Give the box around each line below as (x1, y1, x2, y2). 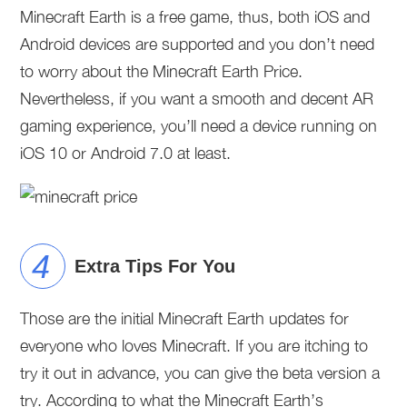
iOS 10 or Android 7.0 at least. (20, 144, 232, 163)
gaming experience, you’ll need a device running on (20, 116, 378, 135)
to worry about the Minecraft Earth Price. (20, 62, 303, 81)
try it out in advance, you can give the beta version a (20, 363, 381, 382)
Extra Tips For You (74, 256, 236, 276)
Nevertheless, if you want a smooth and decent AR (20, 89, 374, 108)
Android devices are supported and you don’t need (20, 35, 375, 54)
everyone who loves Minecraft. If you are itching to (20, 336, 369, 355)
